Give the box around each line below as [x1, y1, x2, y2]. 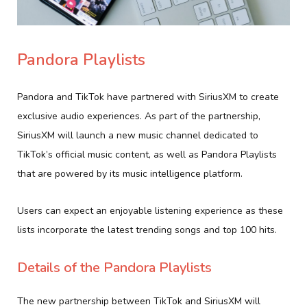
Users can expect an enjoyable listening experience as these [17, 204, 283, 217]
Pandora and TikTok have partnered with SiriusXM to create [17, 90, 279, 103]
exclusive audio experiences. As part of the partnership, [17, 109, 260, 123]
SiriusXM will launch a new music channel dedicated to [17, 128, 258, 142]
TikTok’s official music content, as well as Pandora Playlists [17, 147, 277, 161]
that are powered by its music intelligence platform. [17, 167, 243, 180]
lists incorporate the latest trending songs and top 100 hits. [17, 223, 277, 236]
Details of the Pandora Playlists [17, 258, 212, 277]
